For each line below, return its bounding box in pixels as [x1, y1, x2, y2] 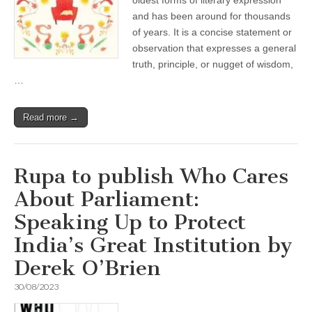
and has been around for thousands [132, 10, 290, 22]
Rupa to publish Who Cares [14, 164, 288, 189]
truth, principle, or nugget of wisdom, [132, 58, 293, 70]
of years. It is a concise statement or [132, 26, 292, 38]
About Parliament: [14, 187, 199, 212]
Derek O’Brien [14, 256, 161, 281]
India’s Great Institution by [14, 233, 292, 258]
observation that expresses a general [132, 42, 296, 54]
